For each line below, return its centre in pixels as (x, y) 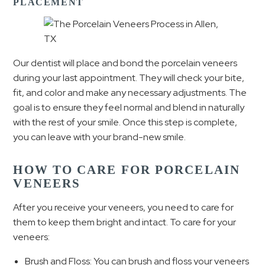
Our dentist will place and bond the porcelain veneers (125, 63)
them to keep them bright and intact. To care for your (125, 222)
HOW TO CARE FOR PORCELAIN (127, 169)
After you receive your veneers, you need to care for (124, 207)
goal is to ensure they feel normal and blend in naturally (129, 107)
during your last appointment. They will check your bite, (129, 78)
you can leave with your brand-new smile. (100, 137)
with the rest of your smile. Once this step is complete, (125, 122)
